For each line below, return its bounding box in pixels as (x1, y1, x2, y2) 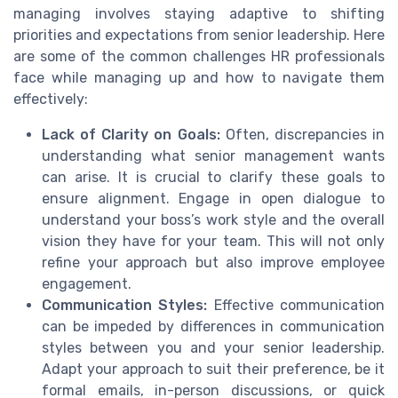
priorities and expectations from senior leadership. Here (13, 27, 385, 44)
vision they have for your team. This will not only (42, 233, 385, 251)
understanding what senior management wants (42, 147, 385, 165)
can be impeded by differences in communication (42, 318, 385, 336)
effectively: (13, 91, 88, 108)
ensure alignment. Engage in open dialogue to (42, 190, 385, 208)
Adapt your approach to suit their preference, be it (42, 361, 385, 378)
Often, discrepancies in (219, 126, 386, 144)
